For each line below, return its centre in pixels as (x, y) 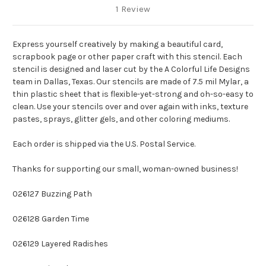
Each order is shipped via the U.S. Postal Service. (104, 144)
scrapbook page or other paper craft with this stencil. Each (127, 57)
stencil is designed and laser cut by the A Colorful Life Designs (131, 69)
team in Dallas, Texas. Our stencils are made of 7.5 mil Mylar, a (131, 82)
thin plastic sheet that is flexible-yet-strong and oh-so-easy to (133, 94)
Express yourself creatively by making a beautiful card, (118, 45)
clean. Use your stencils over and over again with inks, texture (130, 107)
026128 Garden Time (51, 219)
